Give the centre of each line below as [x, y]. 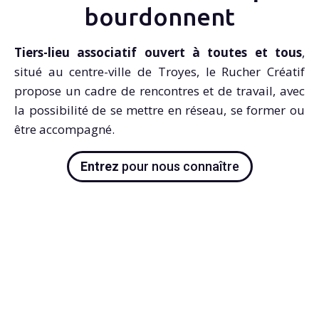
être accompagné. [64, 130]
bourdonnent [159, 17]
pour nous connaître [179, 166]
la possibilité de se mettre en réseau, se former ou [159, 110]
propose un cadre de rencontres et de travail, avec [159, 91]
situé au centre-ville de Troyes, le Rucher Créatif [159, 72]
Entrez [99, 166]
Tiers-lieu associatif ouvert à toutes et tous [158, 53]
